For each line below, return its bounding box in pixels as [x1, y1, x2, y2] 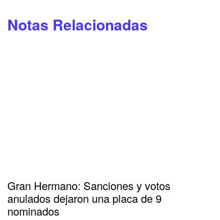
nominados [7, 203, 59, 219]
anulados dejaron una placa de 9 [7, 191, 162, 206]
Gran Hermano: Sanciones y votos [7, 178, 170, 193]
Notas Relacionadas [7, 14, 148, 35]
